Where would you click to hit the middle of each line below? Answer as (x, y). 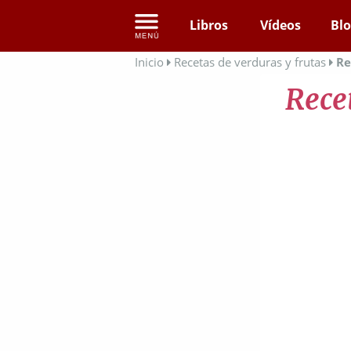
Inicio (149, 62)
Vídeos (280, 25)
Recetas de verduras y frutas (250, 62)
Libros (209, 25)
